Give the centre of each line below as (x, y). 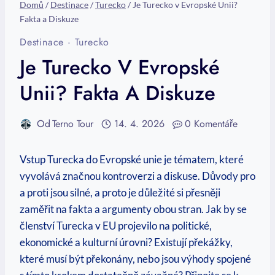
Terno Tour (73, 124)
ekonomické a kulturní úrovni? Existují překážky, (126, 242)
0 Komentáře (211, 124)
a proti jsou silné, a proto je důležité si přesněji (120, 193)
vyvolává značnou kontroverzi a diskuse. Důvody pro (137, 176)
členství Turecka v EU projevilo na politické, (116, 226)
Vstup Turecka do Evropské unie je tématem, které (132, 160)
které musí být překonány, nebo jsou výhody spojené (135, 259)
